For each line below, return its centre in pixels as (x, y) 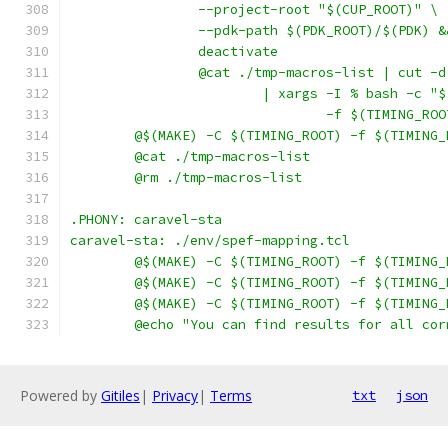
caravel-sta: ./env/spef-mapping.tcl (210, 240)
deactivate (238, 51)
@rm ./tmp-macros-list (218, 177)
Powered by (60, 395)
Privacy (175, 395)
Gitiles (120, 395)
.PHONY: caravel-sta (146, 219)
